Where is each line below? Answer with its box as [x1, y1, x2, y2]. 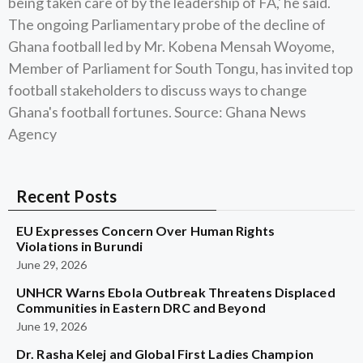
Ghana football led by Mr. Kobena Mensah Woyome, [8, 37, 335, 55]
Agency [8, 125, 57, 143]
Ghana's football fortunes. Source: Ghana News [8, 103, 306, 121]
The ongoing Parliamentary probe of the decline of [8, 15, 326, 33]
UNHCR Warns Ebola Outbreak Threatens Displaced [16, 284, 335, 300]
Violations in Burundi [16, 238, 143, 254]
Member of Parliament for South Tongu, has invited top [8, 59, 353, 77]
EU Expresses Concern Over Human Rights [16, 223, 275, 238]
